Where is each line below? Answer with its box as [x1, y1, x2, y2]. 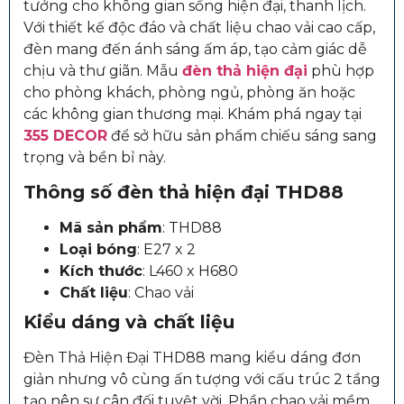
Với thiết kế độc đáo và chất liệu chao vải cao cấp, [23, 18, 375, 36]
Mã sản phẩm [60, 219, 162, 237]
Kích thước [60, 262, 142, 280]
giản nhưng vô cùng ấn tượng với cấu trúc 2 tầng [23, 371, 381, 389]
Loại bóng [60, 241, 137, 259]
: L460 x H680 [142, 262, 238, 280]
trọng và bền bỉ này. [23, 148, 170, 166]
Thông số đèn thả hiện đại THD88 [23, 181, 344, 204]
